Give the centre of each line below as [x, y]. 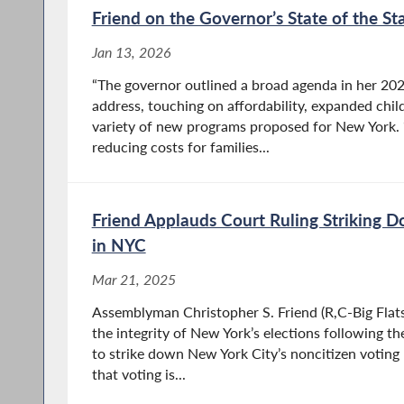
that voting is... [138, 375]
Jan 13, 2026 [131, 53]
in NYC [119, 245]
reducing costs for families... [180, 147]
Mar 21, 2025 [133, 280]
